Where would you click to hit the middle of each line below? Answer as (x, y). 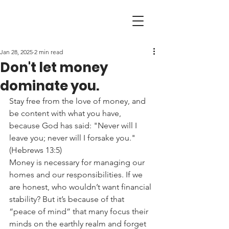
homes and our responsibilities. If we (77, 175)
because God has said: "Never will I (74, 125)
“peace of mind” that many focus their (80, 211)
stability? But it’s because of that (68, 199)
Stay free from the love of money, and (78, 101)
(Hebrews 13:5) (36, 150)
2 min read (49, 52)
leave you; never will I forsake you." (73, 138)
